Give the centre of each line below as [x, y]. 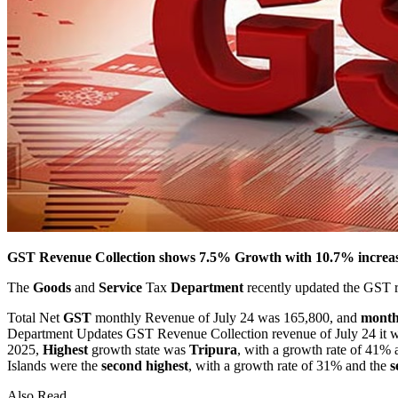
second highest [145, 365]
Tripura [213, 349]
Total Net [35, 317]
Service [120, 287]
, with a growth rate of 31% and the [289, 365]
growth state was [139, 349]
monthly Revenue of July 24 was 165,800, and [226, 317]
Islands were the [54, 365]
